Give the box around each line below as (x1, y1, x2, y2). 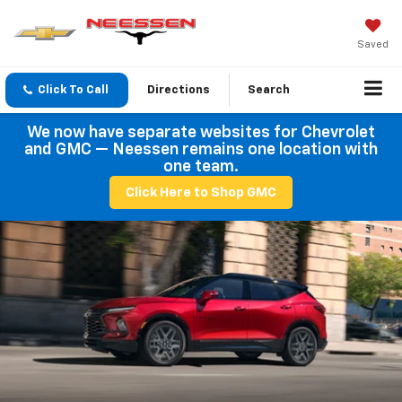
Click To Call (38, 84, 109, 97)
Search (248, 84, 290, 97)
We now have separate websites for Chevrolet (27, 125, 375, 142)
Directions (147, 84, 210, 97)
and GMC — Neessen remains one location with (24, 142, 378, 159)
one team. (163, 159, 239, 176)
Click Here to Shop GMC (126, 186, 276, 200)
